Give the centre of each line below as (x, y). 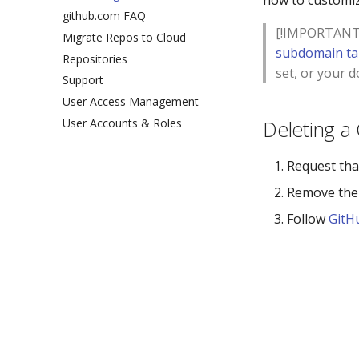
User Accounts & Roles (122, 123)
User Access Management (131, 101)
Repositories (95, 58)
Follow (308, 219)
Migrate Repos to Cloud (124, 37)
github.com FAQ (104, 16)
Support (83, 80)
